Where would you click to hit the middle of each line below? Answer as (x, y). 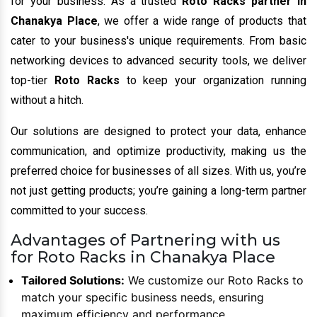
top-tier (33, 80)
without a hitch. (47, 100)
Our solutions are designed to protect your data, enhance (158, 131)
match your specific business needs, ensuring (143, 297)
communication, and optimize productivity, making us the (158, 151)
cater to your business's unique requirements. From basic (158, 40)
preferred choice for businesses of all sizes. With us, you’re (158, 171)
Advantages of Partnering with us (145, 240)
